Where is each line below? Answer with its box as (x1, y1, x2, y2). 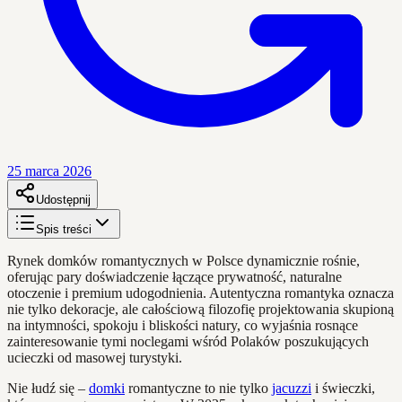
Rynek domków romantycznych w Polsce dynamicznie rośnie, (7, 252, 360, 268)
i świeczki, (311, 380, 375, 396)
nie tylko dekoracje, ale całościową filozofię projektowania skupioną (7, 301, 394, 317)
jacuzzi (272, 380, 311, 396)
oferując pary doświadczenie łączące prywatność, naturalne (7, 268, 342, 284)
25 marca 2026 (7, 162, 92, 179)
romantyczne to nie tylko (125, 380, 272, 396)
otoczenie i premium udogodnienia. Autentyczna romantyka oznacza (7, 284, 394, 301)
